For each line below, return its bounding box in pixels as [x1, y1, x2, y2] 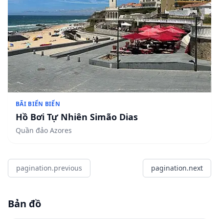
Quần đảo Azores [16, 125, 72, 135]
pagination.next [151, 163, 203, 173]
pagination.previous [16, 163, 82, 173]
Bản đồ [8, 197, 41, 210]
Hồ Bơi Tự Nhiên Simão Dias [16, 110, 138, 123]
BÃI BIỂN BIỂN [16, 99, 60, 108]
